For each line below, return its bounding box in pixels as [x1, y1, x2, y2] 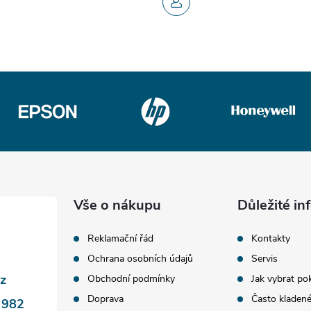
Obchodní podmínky [87, 272, 176, 285]
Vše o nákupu [74, 196, 162, 215]
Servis [251, 252, 278, 265]
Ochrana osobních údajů [87, 252, 194, 265]
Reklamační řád [87, 232, 154, 245]
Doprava [87, 292, 124, 305]
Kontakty [251, 232, 290, 245]
